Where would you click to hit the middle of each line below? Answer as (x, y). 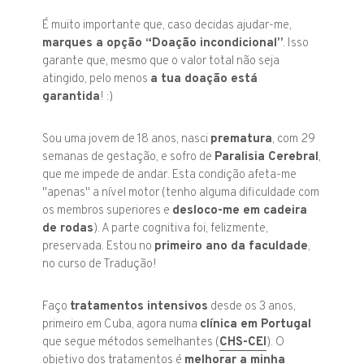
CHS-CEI (243, 343)
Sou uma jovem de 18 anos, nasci (127, 140)
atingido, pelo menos (97, 80)
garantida (71, 97)
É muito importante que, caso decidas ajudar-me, (167, 26)
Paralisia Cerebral (267, 158)
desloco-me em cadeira (240, 211)
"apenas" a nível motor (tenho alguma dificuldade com (181, 193)
